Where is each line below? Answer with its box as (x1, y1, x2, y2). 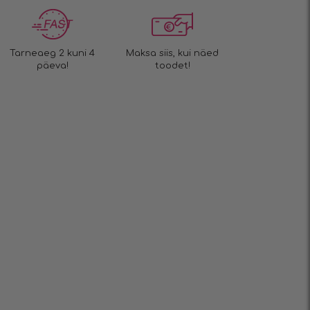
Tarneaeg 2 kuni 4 (10, 48, 95, 58)
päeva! (36, 61, 69, 71)
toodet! (154, 61, 190, 71)
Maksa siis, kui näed (126, 48, 219, 58)
